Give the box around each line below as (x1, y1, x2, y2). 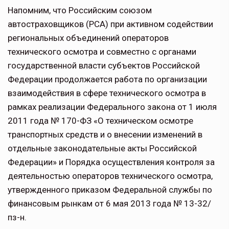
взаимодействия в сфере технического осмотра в (8, 88, 206, 99)
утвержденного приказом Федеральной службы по (8, 185, 212, 195)
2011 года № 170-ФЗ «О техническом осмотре (8, 116, 193, 126)
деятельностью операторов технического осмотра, (8, 171, 213, 181)
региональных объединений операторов (8, 33, 169, 43)
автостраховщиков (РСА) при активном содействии (8, 19, 213, 30)
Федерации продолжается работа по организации (8, 74, 207, 85)
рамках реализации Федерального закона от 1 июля (8, 102, 217, 112)
